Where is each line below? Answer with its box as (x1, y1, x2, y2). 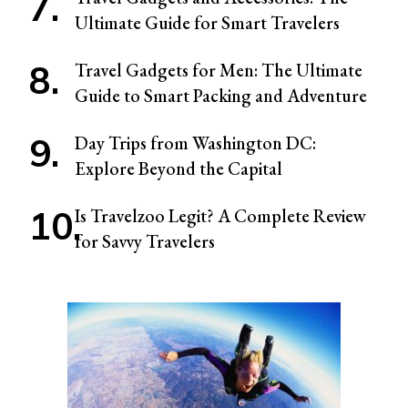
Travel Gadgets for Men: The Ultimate (75, 57, 362, 82)
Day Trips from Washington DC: (75, 130, 316, 155)
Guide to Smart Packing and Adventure (75, 83, 367, 107)
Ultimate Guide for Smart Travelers (75, 10, 340, 35)
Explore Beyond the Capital (75, 156, 282, 180)
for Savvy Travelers (75, 229, 215, 253)
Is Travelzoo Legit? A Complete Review (75, 203, 366, 228)
